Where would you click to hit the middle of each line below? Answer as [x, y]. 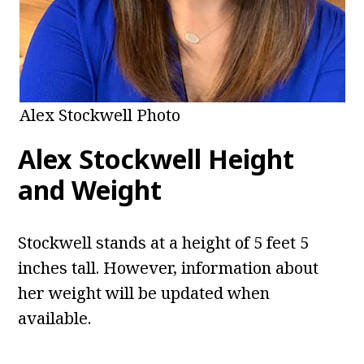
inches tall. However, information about [169, 268]
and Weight [90, 190]
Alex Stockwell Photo [100, 115]
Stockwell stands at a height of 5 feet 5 [164, 243]
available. [55, 318]
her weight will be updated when [144, 293]
